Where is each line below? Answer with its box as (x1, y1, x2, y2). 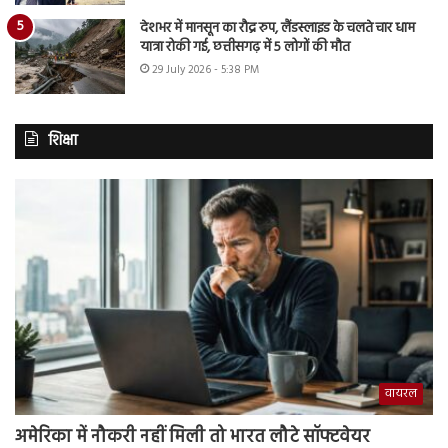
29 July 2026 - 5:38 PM (152, 60, 259, 79)
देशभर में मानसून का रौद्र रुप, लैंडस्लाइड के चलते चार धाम (140, 16, 415, 40)
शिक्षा (48, 128, 78, 153)
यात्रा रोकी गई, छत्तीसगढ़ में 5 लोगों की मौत (140, 35, 350, 59)
